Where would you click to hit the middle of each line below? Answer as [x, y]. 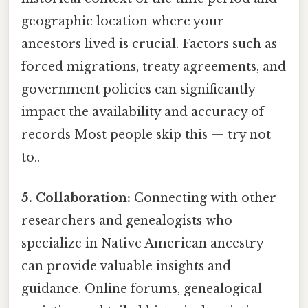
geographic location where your [123, 21]
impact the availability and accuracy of [143, 112]
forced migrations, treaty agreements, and [154, 66]
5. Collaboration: [76, 198]
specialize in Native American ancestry [142, 244]
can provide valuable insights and [126, 266]
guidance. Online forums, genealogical [142, 289]
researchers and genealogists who [127, 221]
